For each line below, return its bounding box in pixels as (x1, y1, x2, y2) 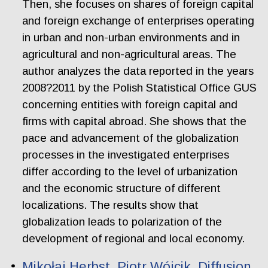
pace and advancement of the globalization (22, 132, 239, 145)
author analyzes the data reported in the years (22, 65, 254, 78)
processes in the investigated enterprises (22, 148, 230, 162)
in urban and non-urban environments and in (22, 31, 240, 44)
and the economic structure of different (22, 182, 221, 195)
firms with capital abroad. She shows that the (22, 115, 247, 128)
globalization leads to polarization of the (22, 215, 223, 229)
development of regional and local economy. (22, 232, 245, 245)
